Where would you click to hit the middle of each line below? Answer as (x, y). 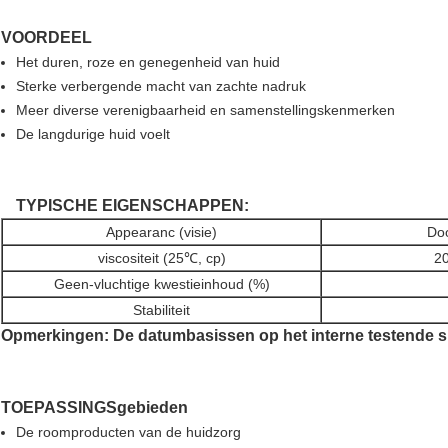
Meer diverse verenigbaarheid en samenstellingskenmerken (205, 110)
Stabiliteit (161, 310)
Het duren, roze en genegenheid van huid (148, 62)
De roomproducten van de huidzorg (128, 432)
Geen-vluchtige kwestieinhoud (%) (161, 284)
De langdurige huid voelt (93, 134)
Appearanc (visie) (161, 232)
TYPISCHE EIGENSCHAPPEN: (132, 206)
